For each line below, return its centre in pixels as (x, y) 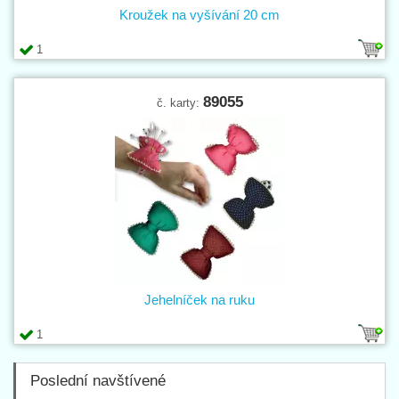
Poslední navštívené (98, 381)
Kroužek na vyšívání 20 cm (199, 15)
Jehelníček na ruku (199, 300)
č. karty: (179, 103)
